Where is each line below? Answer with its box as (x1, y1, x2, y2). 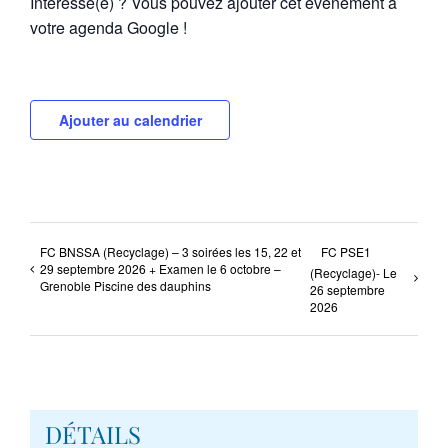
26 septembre (310, 280, 385, 298)
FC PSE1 (321, 242, 371, 260)
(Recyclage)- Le (310, 263, 397, 281)
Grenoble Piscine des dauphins (40, 276, 211, 294)
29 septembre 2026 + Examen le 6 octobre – (40, 259, 281, 277)
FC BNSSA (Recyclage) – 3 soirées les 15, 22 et (40, 242, 301, 260)
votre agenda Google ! (30, 15, 187, 39)
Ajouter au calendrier (58, 109, 202, 130)
